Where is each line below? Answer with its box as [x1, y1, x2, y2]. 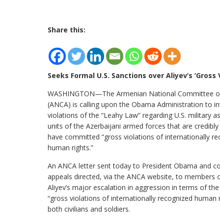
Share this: [48, 25, 85, 34]
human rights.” [48, 143, 93, 152]
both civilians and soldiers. [48, 204, 130, 214]
